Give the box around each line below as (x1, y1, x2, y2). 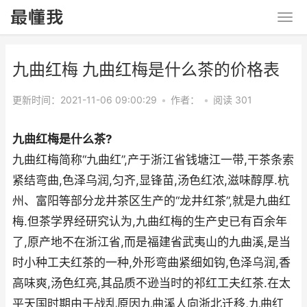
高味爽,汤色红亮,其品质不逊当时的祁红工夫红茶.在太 (12, 276, 291, 290)
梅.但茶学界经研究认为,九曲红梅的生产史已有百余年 (12, 214, 287, 228)
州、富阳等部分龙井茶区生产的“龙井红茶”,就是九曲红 (12, 194, 291, 208)
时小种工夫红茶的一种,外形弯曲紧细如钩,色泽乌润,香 (12, 256, 291, 269)
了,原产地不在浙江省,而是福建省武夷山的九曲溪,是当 (12, 235, 291, 249)
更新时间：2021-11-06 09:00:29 (12, 94, 157, 106)
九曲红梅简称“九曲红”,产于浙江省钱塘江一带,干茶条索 (12, 153, 294, 167)
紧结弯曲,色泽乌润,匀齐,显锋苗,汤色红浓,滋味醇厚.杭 (12, 173, 289, 187)
